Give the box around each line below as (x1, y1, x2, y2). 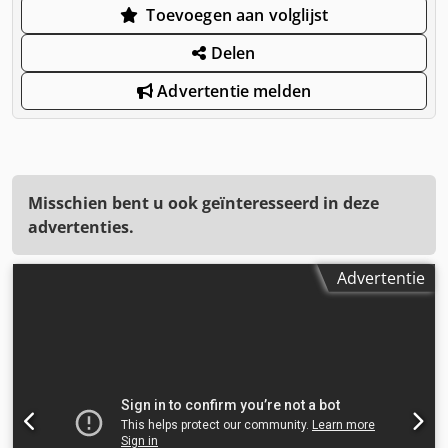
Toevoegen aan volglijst (146, 3, 329, 26)
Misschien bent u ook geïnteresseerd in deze (28, 191, 379, 214)
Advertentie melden (153, 79, 312, 102)
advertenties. (28, 215, 134, 238)
